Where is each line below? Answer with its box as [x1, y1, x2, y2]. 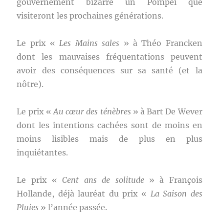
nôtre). [17, 79, 44, 89]
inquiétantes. [17, 148, 68, 157]
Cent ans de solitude [62, 175, 144, 185]
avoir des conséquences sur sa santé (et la [17, 66, 202, 75]
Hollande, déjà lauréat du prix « [17, 189, 151, 198]
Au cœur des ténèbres [53, 107, 131, 116]
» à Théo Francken [119, 38, 202, 48]
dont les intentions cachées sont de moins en [17, 120, 202, 130]
